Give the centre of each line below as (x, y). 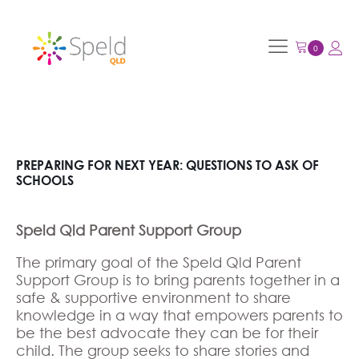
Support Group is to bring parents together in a (178, 279)
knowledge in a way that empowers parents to (179, 315)
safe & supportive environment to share (153, 297)
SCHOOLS (45, 179)
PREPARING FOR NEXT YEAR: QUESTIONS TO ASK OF (167, 164)
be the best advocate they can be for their (167, 332)
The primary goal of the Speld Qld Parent (159, 262)
